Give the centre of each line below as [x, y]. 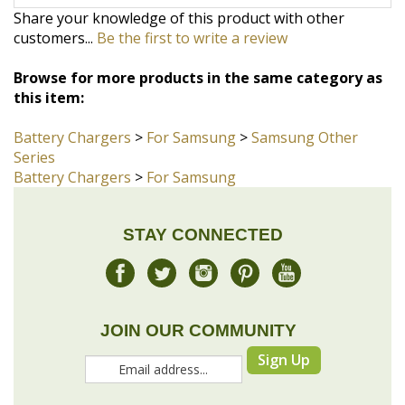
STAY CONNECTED [202, 158]
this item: [49, 21]
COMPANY [72, 386]
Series [34, 80]
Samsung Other [305, 61]
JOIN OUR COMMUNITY [198, 253]
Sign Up [283, 283]
